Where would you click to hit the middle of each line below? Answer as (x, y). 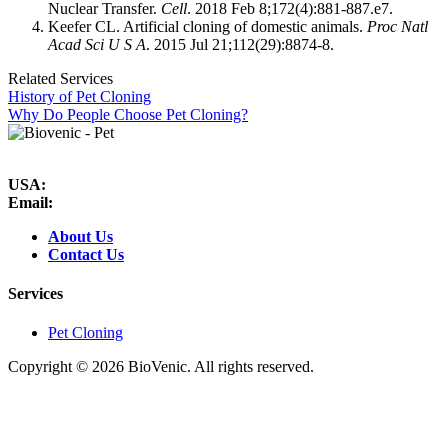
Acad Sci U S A (97, 44)
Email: (30, 202)
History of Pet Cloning (79, 96)
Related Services (60, 78)
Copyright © (50, 367)
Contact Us (86, 254)
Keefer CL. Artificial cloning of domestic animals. (207, 26)
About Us (80, 236)
